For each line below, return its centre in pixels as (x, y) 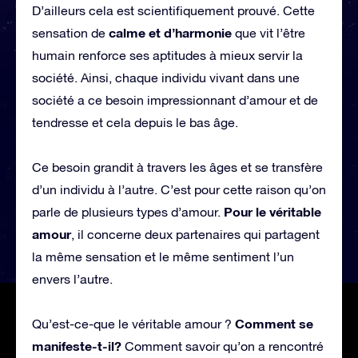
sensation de (70, 32)
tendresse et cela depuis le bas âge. (135, 122)
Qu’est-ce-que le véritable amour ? (133, 323)
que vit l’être (268, 32)
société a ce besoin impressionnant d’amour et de (175, 99)
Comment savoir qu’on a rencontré (223, 346)
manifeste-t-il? (77, 345)
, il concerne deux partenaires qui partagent (195, 234)
